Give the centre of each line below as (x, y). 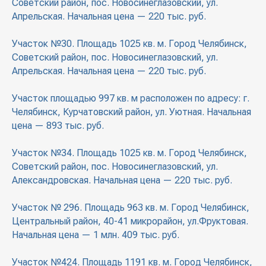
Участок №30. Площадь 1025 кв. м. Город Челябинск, (129, 44)
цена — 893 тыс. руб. (58, 126)
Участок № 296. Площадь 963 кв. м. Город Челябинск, (131, 208)
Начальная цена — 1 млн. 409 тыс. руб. (96, 235)
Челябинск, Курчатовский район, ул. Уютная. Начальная (132, 112)
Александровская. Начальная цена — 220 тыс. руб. (122, 180)
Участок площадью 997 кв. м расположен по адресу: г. (131, 99)
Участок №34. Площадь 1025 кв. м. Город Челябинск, (129, 153)
